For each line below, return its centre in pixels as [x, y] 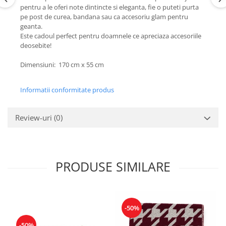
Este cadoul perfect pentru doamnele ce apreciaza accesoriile [111, 36]
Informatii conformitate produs [67, 90]
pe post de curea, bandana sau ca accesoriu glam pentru [104, 17]
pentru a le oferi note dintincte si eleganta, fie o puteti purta [109, 7]
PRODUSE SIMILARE [113, 166]
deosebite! [36, 45]
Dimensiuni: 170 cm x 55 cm [62, 65]
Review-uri [35, 118]
